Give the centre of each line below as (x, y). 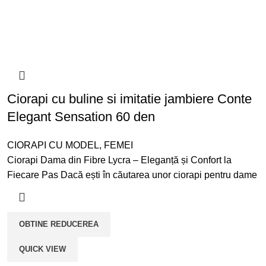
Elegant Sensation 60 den (81, 116)
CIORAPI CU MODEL (53, 145)
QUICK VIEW (42, 249)
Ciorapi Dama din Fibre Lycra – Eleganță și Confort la (119, 160)
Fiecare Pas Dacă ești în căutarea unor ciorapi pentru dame (132, 175)
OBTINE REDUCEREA (58, 224)
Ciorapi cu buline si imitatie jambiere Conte (129, 99)
